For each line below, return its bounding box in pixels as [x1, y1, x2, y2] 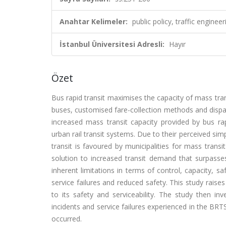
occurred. [51, 214, 82, 223]
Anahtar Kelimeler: [60, 17, 128, 26]
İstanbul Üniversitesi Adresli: [60, 39, 164, 49]
